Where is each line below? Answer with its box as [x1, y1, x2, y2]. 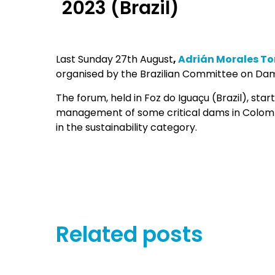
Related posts [55, 219, 203, 249]
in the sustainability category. [55, 120, 197, 134]
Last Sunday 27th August [55, 52, 173, 67]
